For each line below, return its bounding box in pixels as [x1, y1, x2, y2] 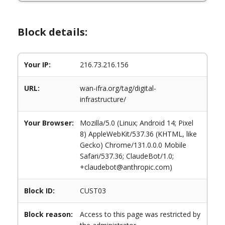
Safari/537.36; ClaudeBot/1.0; [80, 151, 174, 161]
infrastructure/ [80, 94, 126, 104]
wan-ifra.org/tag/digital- [80, 83, 156, 93]
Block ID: [24, 186, 55, 195]
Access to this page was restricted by [80, 209, 200, 219]
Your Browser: [24, 118, 74, 128]
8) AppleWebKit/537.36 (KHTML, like [80, 129, 197, 139]
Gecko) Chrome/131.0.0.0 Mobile [80, 140, 186, 150]
